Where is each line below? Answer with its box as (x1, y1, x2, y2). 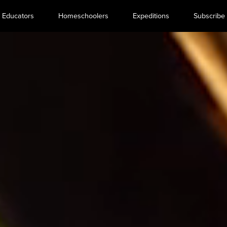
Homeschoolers (58, 12, 108, 20)
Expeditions (133, 12, 169, 20)
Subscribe (194, 12, 225, 20)
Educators (2, 12, 34, 20)
